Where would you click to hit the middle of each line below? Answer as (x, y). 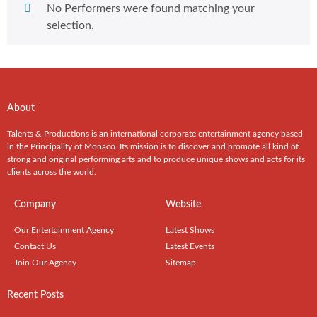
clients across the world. (52, 172)
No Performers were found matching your (151, 8)
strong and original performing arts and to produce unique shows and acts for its (156, 159)
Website (183, 204)
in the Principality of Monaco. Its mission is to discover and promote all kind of (153, 146)
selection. (70, 25)
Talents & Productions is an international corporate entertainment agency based (155, 133)
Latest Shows (190, 230)
